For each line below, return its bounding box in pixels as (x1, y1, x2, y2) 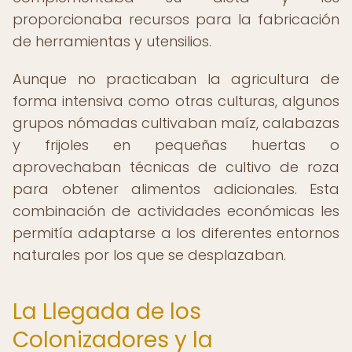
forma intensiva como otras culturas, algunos (13, 91, 339, 111)
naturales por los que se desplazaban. (13, 245, 286, 265)
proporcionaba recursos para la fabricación (13, 9, 339, 29)
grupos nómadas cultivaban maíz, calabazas (13, 113, 339, 133)
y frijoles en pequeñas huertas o (13, 135, 339, 155)
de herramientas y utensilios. (13, 31, 211, 51)
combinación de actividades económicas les (13, 201, 339, 221)
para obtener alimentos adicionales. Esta (13, 179, 339, 199)
